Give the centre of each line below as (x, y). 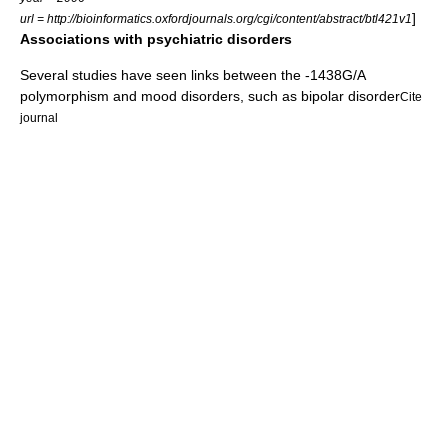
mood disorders (190, 95)
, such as (270, 95)
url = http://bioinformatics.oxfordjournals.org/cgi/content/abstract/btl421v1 (216, 18)
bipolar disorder (350, 95)
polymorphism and (80, 95)
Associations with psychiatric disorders (156, 38)
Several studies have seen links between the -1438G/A (192, 74)
